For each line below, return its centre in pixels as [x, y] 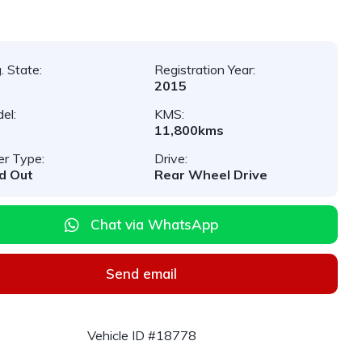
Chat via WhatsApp [155, 224]
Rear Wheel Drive [211, 175]
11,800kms [189, 130]
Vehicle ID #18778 [141, 335]
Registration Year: [205, 69]
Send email [142, 274]
